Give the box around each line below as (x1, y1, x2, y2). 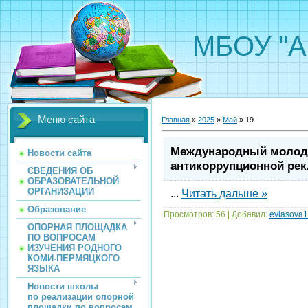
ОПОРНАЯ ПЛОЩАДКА (27, 222, 127, 232)
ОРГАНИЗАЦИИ (27, 186, 94, 197)
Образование (27, 204, 86, 214)
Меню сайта (38, 114, 95, 125)
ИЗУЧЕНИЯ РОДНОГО (27, 243, 122, 253)
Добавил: (232, 210, 267, 220)
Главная (162, 115, 190, 124)
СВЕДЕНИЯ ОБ (27, 166, 93, 176)
